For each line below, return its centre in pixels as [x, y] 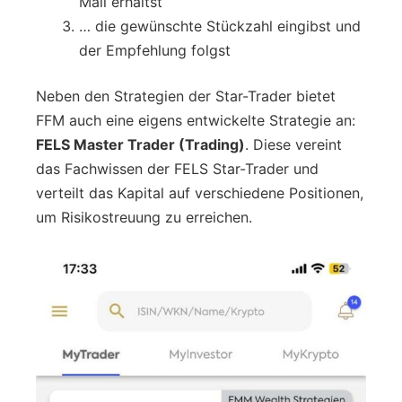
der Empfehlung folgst [155, 50]
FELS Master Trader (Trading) [140, 144]
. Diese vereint [293, 144]
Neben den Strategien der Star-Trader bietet [186, 96]
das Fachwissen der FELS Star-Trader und [177, 168]
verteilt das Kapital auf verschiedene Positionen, [200, 192]
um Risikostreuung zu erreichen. [144, 217]
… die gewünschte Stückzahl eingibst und [220, 26]
